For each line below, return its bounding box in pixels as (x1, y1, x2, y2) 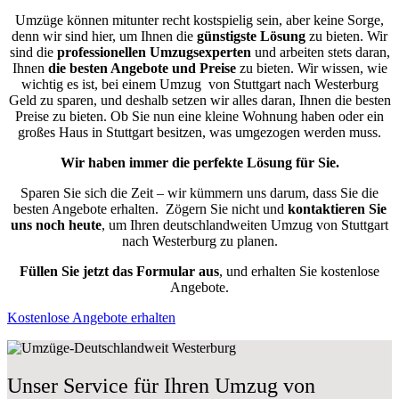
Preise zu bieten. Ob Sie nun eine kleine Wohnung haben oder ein (15, 108, 384, 124)
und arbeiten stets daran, (250, 44, 390, 60)
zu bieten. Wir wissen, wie (235, 60, 387, 76)
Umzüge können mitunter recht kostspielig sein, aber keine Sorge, (15, 12, 384, 28)
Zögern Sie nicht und (165, 200, 288, 216)
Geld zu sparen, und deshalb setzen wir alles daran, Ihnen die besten (8, 92, 391, 108)
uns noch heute (11, 216, 102, 232)
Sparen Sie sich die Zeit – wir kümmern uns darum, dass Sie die (20, 184, 379, 200)
